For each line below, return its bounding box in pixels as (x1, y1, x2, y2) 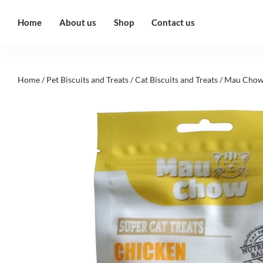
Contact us (151, 16, 195, 28)
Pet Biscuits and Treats (46, 74, 129, 85)
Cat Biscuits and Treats (135, 74, 218, 85)
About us (59, 16, 96, 28)
